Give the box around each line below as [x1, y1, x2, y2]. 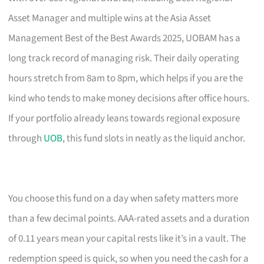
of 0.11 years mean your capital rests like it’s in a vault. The [8, 231, 246, 246]
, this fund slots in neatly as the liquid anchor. [62, 131, 246, 146]
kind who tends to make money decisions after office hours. [8, 91, 250, 105]
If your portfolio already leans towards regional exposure [8, 111, 240, 126]
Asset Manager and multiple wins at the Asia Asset [8, 11, 212, 25]
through [8, 131, 44, 146]
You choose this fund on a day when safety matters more [8, 191, 239, 206]
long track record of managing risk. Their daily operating [8, 51, 240, 65]
